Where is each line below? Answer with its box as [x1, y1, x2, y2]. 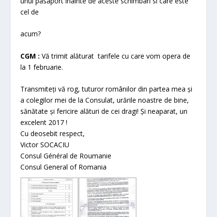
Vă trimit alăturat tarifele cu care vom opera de [40, 51, 191, 61]
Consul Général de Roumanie [20, 151, 112, 160]
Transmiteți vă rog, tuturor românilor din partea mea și [20, 84, 193, 93]
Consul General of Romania [20, 162, 107, 171]
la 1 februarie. [20, 62, 63, 72]
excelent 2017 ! [20, 117, 68, 127]
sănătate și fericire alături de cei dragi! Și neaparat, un [20, 106, 188, 116]
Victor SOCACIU [20, 139, 70, 149]
